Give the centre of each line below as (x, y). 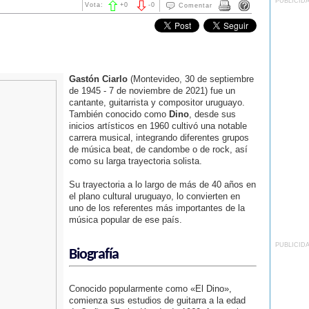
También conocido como (119, 114)
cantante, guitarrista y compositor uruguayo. (157, 102)
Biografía (93, 255)
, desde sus (212, 114)
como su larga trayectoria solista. (135, 161)
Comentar (195, 5)
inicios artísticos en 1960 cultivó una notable (158, 126)
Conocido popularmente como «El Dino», (150, 289)
